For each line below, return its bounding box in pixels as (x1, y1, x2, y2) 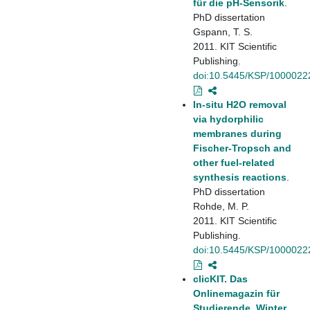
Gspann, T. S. (193, 26, 253, 37)
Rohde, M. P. (193, 200, 249, 212)
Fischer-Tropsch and (193, 142, 291, 154)
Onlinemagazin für (193, 287, 280, 299)
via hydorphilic (193, 113, 264, 125)
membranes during (193, 127, 282, 139)
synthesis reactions (193, 171, 286, 183)
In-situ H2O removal (193, 98, 286, 110)
